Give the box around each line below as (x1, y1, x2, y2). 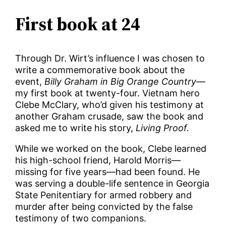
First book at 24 (15, 12, 141, 37)
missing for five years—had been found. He (15, 166, 200, 178)
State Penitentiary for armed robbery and (15, 190, 192, 201)
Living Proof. (136, 123, 190, 134)
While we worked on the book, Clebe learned (15, 143, 207, 154)
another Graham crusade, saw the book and (15, 111, 204, 122)
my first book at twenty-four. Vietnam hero (15, 88, 200, 99)
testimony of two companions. (15, 213, 147, 224)
